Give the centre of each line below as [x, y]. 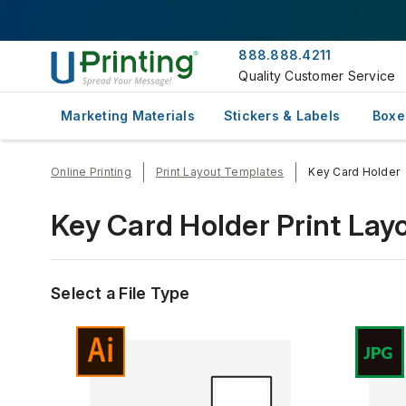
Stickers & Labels [282, 116]
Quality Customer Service [317, 76]
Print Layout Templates [220, 172]
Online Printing [91, 172]
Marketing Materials [128, 116]
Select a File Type [121, 293]
